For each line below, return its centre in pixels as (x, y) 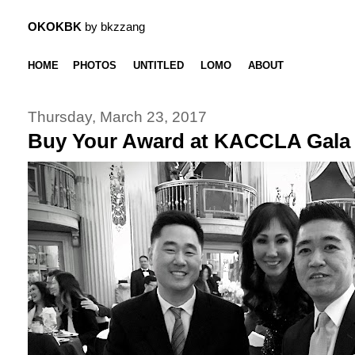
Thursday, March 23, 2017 (117, 117)
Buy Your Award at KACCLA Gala (189, 141)
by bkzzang (113, 27)
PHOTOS (95, 65)
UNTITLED (158, 65)
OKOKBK (55, 27)
